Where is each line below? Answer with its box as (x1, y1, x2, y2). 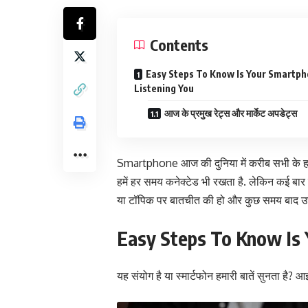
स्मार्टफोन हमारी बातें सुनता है (173, 268, 288, 283)
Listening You (134, 82, 194, 94)
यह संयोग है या (117, 268, 173, 283)
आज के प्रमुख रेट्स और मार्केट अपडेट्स (164, 107, 297, 119)
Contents (150, 34, 208, 54)
